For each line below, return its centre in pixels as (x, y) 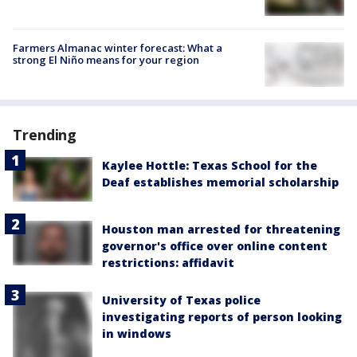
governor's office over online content (215, 246)
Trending (45, 134)
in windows (137, 334)
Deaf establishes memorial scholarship (220, 182)
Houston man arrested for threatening (221, 229)
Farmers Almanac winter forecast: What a (118, 47)
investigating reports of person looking (222, 317)
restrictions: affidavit (168, 263)
